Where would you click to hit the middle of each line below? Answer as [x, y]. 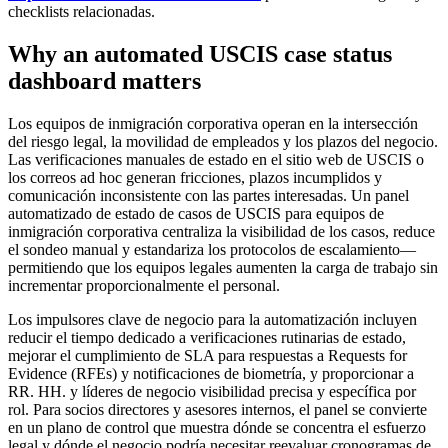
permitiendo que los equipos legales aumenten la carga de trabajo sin [223, 268]
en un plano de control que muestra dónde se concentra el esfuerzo [217, 428]
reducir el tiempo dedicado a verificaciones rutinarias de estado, [207, 338]
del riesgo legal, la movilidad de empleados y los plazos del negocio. [223, 142]
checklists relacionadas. [81, 12]
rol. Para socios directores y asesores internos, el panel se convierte [217, 410]
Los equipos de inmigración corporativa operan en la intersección [213, 124]
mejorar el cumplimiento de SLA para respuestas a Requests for [207, 356]
